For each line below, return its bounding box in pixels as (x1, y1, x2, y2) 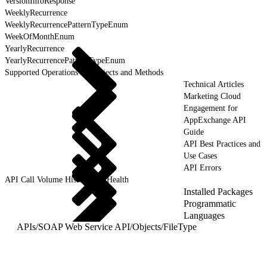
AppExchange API (184, 115, 246, 125)
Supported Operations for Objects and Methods (5, 67, 163, 77)
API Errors (184, 163, 221, 172)
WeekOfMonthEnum (5, 32, 74, 41)
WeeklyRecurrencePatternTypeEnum (5, 20, 128, 29)
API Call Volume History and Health (5, 175, 129, 184)
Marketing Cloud (184, 91, 241, 101)
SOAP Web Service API (38, 221, 130, 232)
